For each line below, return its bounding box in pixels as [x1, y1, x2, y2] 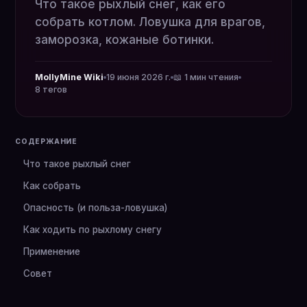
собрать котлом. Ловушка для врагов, [35, 15, 265, 29]
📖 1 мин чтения [173, 72, 238, 82]
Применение [23, 246, 80, 257]
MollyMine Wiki [35, 72, 103, 82]
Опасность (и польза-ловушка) [23, 202, 167, 213]
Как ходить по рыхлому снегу [23, 224, 162, 235]
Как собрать [23, 180, 81, 191]
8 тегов [35, 84, 67, 95]
